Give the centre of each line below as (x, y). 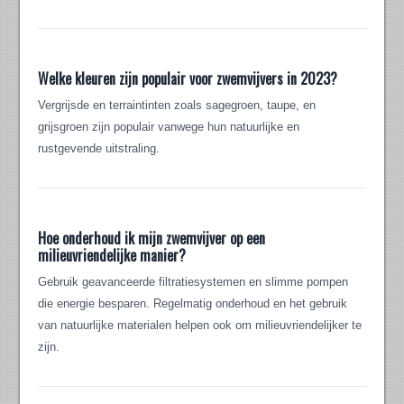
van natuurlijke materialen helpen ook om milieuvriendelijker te (200, 326)
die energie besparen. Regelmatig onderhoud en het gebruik (193, 304)
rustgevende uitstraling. (99, 149)
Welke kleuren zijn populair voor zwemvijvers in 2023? (188, 79)
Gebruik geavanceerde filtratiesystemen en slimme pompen (193, 282)
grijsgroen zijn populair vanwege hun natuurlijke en (169, 127)
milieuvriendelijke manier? (112, 256)
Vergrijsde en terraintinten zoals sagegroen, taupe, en (177, 106)
